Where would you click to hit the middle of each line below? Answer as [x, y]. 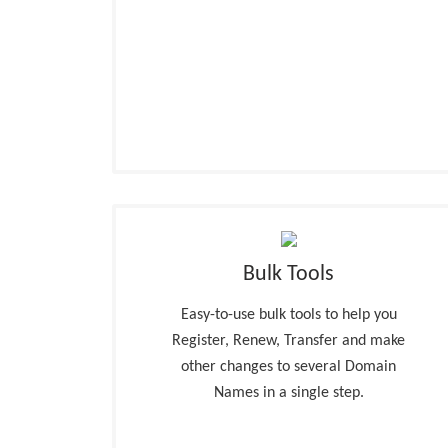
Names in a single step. [288, 393]
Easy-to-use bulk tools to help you [288, 315]
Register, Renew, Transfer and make [289, 341]
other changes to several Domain [289, 367]
